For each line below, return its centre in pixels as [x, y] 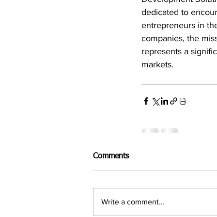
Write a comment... [133, 202]
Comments [111, 157]
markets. [157, 65]
